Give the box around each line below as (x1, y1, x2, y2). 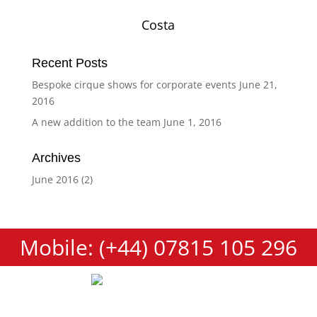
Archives (31, 151, 81, 165)
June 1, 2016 (163, 115, 221, 129)
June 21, (238, 78, 277, 91)
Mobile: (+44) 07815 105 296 (20, 233, 297, 262)
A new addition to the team (31, 115, 161, 129)
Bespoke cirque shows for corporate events (31, 78, 236, 91)
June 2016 (31, 173, 79, 186)
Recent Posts (31, 56, 108, 70)
